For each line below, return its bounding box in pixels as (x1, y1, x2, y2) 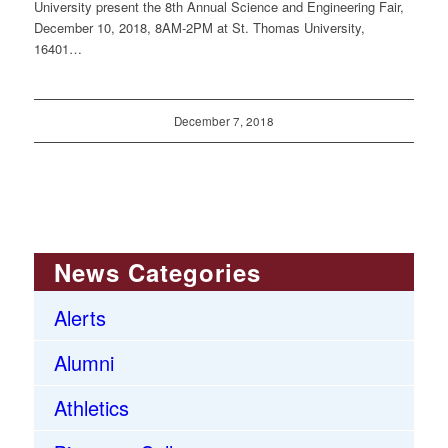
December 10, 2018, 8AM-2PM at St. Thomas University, (33, 18, 365, 37)
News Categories (53, 255, 261, 289)
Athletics (53, 393, 129, 422)
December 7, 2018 (173, 113, 274, 129)
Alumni (53, 348, 114, 377)
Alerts (53, 303, 106, 332)
